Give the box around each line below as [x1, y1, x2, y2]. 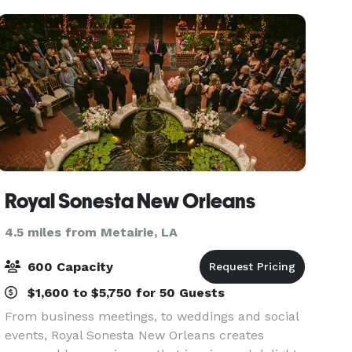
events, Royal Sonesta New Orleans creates [5, 328, 265, 343]
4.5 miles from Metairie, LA [5, 225, 178, 240]
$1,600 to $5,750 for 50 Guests [24, 285, 225, 300]
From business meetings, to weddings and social [5, 309, 299, 324]
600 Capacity [24, 259, 114, 274]
